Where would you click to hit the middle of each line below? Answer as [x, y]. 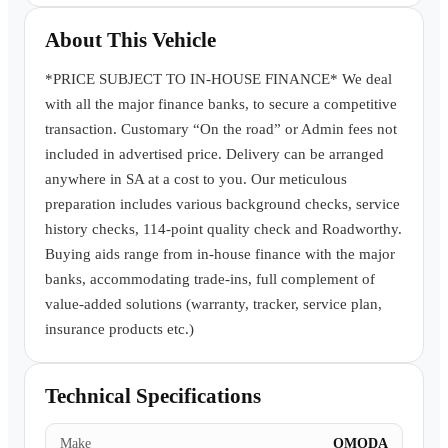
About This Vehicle [130, 40]
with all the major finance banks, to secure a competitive [221, 104]
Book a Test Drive [240, 23]
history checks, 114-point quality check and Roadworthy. [223, 229]
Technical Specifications [153, 396]
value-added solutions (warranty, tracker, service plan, [213, 304]
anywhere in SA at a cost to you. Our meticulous [196, 179]
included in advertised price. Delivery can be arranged [214, 154]
